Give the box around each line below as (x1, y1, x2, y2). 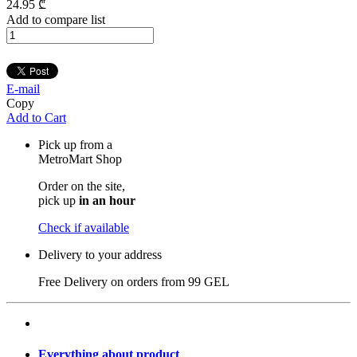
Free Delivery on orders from (38, 274, 188, 288)
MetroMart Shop (38, 151, 122, 166)
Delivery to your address (38, 247, 162, 261)
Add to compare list (6, 12, 105, 26)
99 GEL (188, 274, 229, 288)
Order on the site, (38, 178, 125, 193)
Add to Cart (6, 110, 66, 124)
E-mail (6, 81, 40, 96)
